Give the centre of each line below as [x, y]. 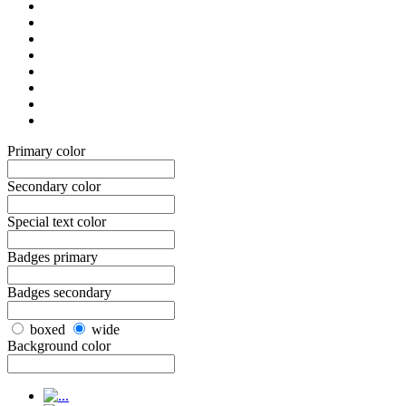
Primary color [46, 150]
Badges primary [53, 256]
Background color [59, 345]
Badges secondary [59, 292]
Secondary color [54, 186]
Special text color [57, 221]
